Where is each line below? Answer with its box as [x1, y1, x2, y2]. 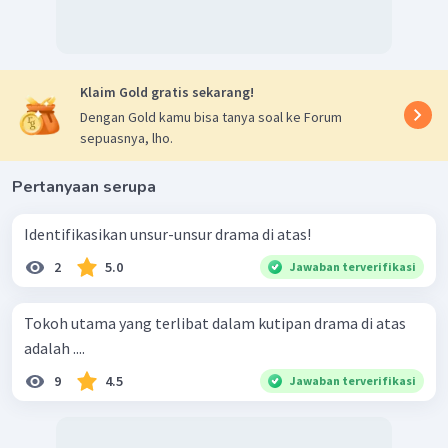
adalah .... [24, 337, 85, 358]
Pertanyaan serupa [12, 175, 156, 198]
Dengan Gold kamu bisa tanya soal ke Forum [80, 107, 342, 126]
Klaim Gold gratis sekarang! [80, 82, 254, 101]
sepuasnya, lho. [80, 128, 173, 147]
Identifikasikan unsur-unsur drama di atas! [24, 223, 311, 244]
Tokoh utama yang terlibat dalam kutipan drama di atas [24, 312, 406, 333]
